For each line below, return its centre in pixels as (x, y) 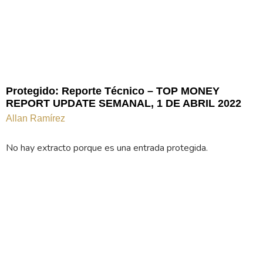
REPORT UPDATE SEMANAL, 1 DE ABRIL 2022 (124, 103)
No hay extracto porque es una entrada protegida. (107, 148)
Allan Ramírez (36, 118)
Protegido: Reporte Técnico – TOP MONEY (113, 91)
